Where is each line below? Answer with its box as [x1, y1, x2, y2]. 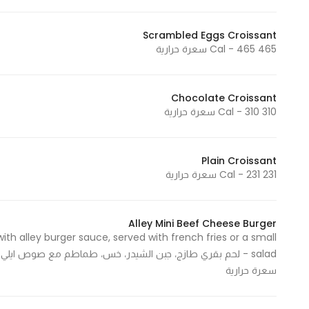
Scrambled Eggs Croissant [143, 28, 277, 42]
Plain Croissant [201, 154, 277, 168]
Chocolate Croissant [171, 91, 277, 105]
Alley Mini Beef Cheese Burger [128, 217, 277, 230]
